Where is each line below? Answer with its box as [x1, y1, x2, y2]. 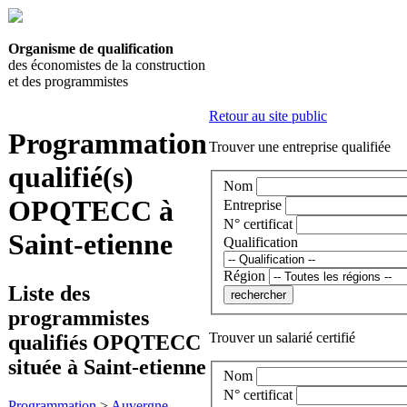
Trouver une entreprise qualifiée [209, 139, 391, 154]
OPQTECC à [8, 194, 174, 228]
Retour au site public [209, 108, 327, 124]
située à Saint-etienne [8, 354, 206, 379]
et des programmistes [8, 74, 128, 89]
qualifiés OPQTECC [8, 330, 201, 354]
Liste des [8, 281, 90, 305]
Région [223, 267, 265, 283]
